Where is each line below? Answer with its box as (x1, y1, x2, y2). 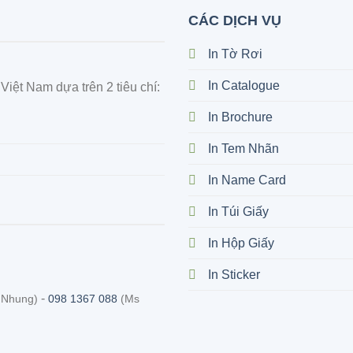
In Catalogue (207, 79, 280, 93)
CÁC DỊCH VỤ (188, 13, 281, 29)
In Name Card (207, 173, 286, 188)
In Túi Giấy (207, 205, 269, 219)
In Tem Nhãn (207, 142, 279, 156)
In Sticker (207, 268, 260, 282)
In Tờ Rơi (207, 47, 262, 61)
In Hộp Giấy (207, 236, 274, 251)
